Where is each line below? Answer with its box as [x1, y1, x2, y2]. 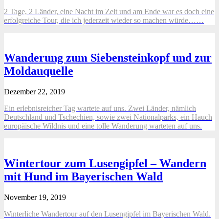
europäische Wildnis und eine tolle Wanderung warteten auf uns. [4, 122, 202, 131]
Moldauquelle [4, 65, 73, 78]
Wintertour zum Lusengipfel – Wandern [4, 157, 206, 170]
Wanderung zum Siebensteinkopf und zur [4, 51, 212, 65]
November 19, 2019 [4, 193, 66, 201]
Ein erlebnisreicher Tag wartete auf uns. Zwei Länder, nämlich [4, 104, 196, 113]
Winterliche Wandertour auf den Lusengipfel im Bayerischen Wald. [4, 209, 211, 218]
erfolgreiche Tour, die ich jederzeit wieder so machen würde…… [4, 16, 204, 25]
